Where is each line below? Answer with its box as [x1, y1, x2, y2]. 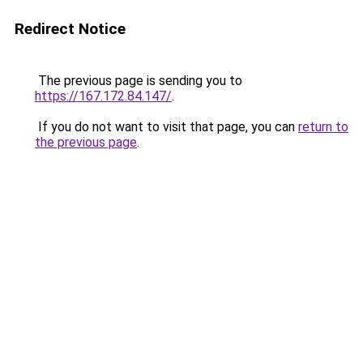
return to [298, 119, 348, 135]
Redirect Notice [15, 19, 126, 38]
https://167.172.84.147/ [35, 88, 172, 104]
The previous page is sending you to [35, 73, 242, 88]
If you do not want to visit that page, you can [35, 119, 298, 135]
